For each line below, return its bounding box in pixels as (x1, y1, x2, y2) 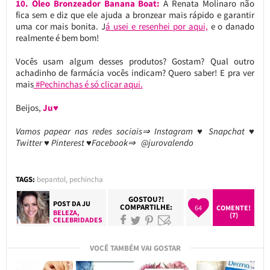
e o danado (207, 20, 255, 32)
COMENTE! (216, 202, 251, 212)
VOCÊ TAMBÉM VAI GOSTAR (89, 242, 181, 253)
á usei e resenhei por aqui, (105, 20, 208, 32)
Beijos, (15, 101, 41, 113)
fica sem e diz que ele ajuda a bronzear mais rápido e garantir (15, 8, 255, 20)
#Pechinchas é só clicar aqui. (33, 78, 143, 90)
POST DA (53, 198, 83, 208)
